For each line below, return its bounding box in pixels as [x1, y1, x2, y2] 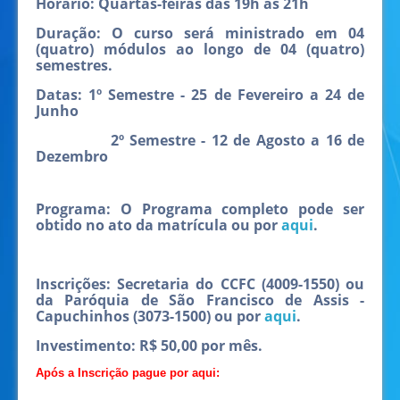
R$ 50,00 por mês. [139, 336, 262, 355]
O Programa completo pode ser [120, 199, 365, 219]
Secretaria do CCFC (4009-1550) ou [117, 274, 365, 294]
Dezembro [36, 146, 108, 166]
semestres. [36, 55, 112, 75]
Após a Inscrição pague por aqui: [36, 366, 220, 379]
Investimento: [36, 336, 139, 355]
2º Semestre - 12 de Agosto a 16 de [36, 130, 364, 150]
